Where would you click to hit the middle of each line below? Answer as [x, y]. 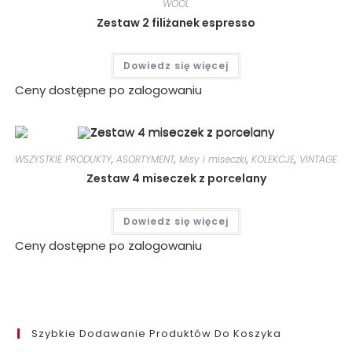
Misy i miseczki [213, 159]
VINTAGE [318, 159]
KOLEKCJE [273, 159]
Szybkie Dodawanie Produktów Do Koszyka [157, 334]
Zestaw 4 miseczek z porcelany [176, 178]
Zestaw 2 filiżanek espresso [176, 22]
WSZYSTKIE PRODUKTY [63, 159]
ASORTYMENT [145, 159]
